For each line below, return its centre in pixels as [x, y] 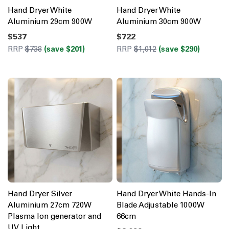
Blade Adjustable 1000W [161, 205]
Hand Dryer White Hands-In [166, 194]
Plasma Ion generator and [54, 216]
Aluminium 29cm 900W [50, 21]
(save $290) [179, 49]
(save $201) [64, 49]
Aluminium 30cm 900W [159, 21]
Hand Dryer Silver [40, 194]
